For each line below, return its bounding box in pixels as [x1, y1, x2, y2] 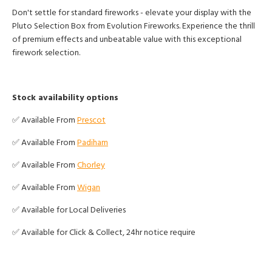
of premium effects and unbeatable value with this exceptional [12, 33, 242, 46]
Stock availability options [12, 91, 118, 104]
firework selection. [12, 46, 80, 59]
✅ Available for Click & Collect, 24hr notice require [12, 226, 195, 239]
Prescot [77, 114, 106, 126]
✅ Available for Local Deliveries [12, 203, 126, 216]
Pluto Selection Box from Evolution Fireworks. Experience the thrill [12, 19, 255, 32]
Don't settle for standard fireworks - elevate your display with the [12, 6, 251, 19]
